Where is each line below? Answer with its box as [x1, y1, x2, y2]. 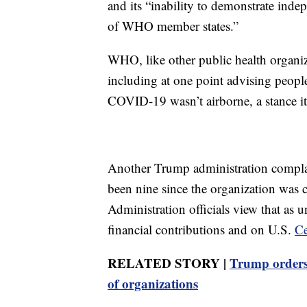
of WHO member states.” [108, 17, 238, 35]
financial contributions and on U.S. [108, 221, 295, 238]
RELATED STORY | [108, 254, 230, 273]
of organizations [108, 274, 198, 293]
